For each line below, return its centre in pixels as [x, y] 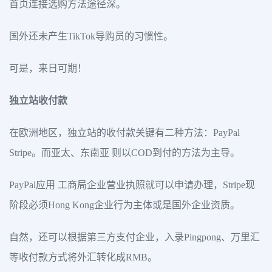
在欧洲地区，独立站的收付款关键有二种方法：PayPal [124, 133]
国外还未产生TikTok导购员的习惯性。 [91, 36]
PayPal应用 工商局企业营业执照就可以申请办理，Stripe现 [132, 185]
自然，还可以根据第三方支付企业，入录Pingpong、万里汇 [134, 237]
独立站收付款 [38, 100]
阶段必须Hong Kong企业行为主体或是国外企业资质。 [124, 205]
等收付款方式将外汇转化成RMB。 [83, 257]
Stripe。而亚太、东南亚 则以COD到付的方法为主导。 [124, 153]
